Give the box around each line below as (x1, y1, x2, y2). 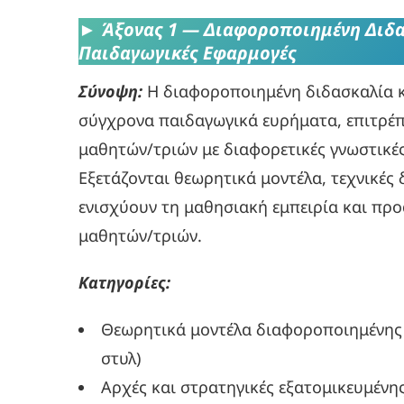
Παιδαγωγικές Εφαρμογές (78, 40, 297, 65)
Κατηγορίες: (78, 271, 170, 294)
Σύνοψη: (78, 80, 142, 103)
